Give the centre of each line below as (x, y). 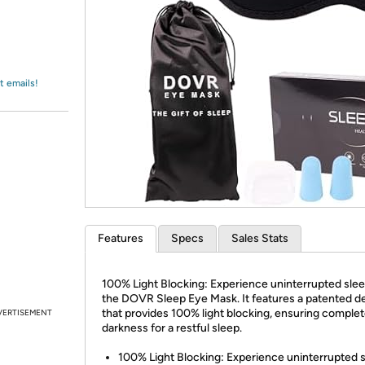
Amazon (53, 28)
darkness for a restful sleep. (172, 328)
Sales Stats (260, 238)
